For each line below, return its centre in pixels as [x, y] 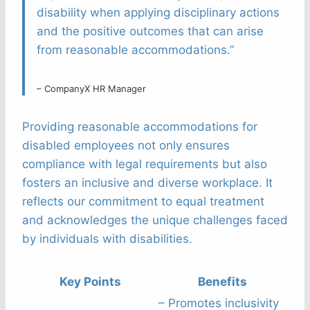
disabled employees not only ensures [126, 146]
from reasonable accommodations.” [135, 50]
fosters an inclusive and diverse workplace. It [147, 183]
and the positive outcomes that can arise [150, 31]
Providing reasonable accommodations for [140, 127]
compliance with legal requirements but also [145, 164]
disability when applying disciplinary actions [158, 13]
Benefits [222, 282]
